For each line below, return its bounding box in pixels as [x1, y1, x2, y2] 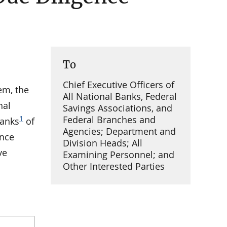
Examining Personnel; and [63, 148, 174, 161]
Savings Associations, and [63, 102, 172, 115]
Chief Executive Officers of [63, 79, 174, 91]
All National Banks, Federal [63, 90, 177, 103]
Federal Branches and [63, 113, 156, 126]
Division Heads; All [63, 137, 142, 149]
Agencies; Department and [63, 125, 176, 138]
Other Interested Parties [63, 160, 165, 173]
